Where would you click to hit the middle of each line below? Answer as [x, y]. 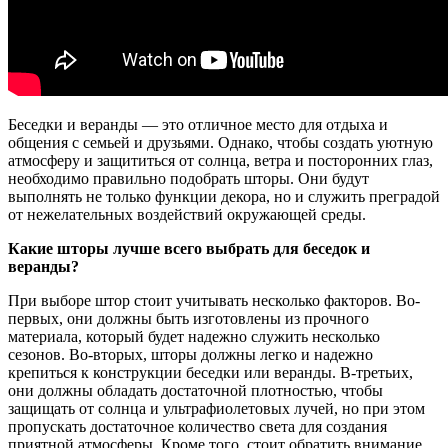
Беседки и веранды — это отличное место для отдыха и [198, 124]
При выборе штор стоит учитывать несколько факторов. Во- [214, 300]
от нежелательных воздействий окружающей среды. [187, 214]
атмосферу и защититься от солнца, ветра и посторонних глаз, [220, 160]
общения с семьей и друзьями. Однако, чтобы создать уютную [220, 142]
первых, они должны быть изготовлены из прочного [188, 318]
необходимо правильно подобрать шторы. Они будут [188, 178]
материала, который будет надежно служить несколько [194, 336]
